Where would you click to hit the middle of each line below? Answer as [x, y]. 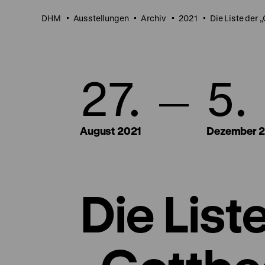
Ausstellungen [101, 18]
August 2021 [111, 130]
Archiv [153, 18]
